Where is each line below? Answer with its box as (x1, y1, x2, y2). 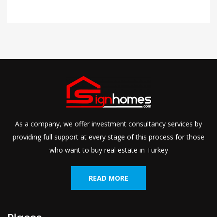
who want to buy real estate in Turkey (49, 145, 168, 155)
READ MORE (89, 173, 128, 183)
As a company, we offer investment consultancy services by (15, 119, 202, 129)
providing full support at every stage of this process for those (13, 132, 204, 142)
